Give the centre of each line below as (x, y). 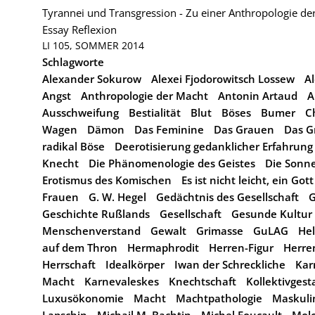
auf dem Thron (80, 247)
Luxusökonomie (83, 298)
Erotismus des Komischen (107, 180)
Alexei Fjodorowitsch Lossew (223, 79)
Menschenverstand (91, 231)
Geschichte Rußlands (96, 214)
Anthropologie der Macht (144, 96)
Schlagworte (73, 62)
